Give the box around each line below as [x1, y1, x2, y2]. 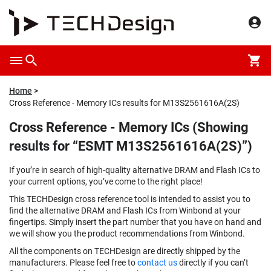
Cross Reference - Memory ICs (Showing [9, 120, 249, 135]
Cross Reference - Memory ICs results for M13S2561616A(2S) [9, 98, 240, 108]
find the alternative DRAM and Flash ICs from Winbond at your [9, 206, 241, 215]
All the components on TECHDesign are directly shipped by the [9, 246, 240, 256]
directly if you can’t [177, 258, 249, 267]
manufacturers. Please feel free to [9, 258, 137, 267]
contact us [137, 258, 177, 267]
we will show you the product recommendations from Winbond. [9, 229, 245, 238]
